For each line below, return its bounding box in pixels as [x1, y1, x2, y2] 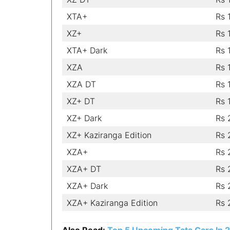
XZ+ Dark [67, 112, 102, 123]
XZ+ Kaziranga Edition [67, 129, 151, 140]
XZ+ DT [67, 95, 95, 106]
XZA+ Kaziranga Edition [67, 197, 158, 208]
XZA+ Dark [67, 180, 108, 191]
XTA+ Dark [67, 45, 107, 55]
